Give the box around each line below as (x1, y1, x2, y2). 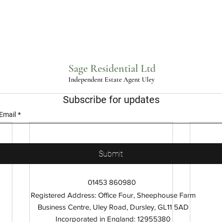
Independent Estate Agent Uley (68, 75, 155, 84)
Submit (99, 149, 123, 159)
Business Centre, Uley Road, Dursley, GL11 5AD (37, 202, 189, 211)
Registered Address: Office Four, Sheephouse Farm (30, 190, 196, 199)
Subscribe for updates (62, 93, 160, 106)
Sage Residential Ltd (68, 61, 156, 75)
